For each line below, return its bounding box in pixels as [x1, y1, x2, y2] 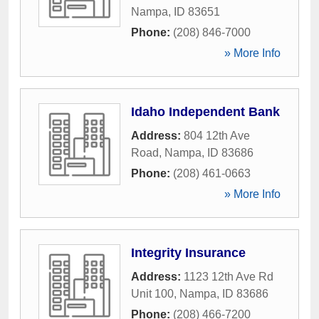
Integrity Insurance [131, 246, 246, 260]
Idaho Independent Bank [131, 105, 280, 119]
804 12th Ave [184, 130, 250, 142]
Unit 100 [131, 288, 174, 300]
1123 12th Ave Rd [184, 271, 273, 283]
